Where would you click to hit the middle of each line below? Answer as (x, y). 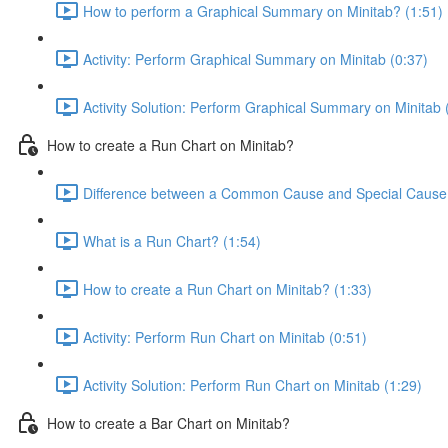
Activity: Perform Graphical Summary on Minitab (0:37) (255, 58)
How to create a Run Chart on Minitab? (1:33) (227, 288)
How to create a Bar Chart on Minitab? (168, 422)
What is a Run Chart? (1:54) (172, 240)
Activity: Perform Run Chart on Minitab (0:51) (225, 336)
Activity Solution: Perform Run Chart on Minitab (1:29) (252, 384)
